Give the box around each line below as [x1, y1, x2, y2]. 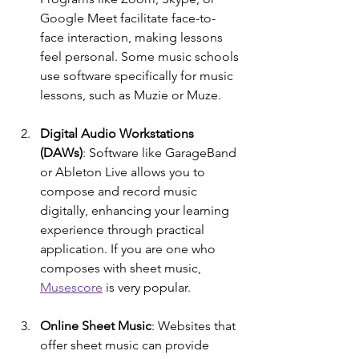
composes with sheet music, [40, 260, 204, 276]
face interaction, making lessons [40, 29, 226, 45]
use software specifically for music [40, 67, 236, 83]
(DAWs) [40, 144, 83, 160]
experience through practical [40, 221, 208, 237]
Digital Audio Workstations [40, 125, 197, 141]
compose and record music [40, 183, 200, 199]
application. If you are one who [40, 240, 219, 256]
